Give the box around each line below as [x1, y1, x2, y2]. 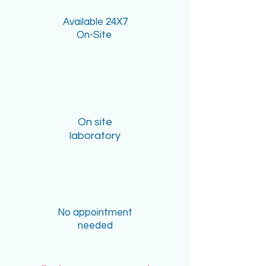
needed [77, 220, 113, 231]
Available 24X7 [62, 17, 128, 27]
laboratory [69, 130, 121, 141]
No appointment [58, 207, 132, 218]
